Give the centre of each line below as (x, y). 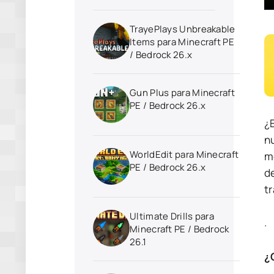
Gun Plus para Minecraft (182, 93)
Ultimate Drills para (172, 216)
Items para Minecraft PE (182, 42)
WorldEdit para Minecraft (184, 154)
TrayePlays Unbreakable (183, 29)
